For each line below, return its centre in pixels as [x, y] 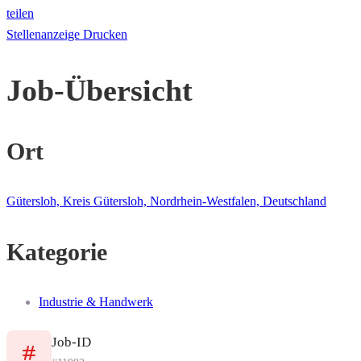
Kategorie [57, 252]
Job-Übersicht [100, 90]
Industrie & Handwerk [96, 302]
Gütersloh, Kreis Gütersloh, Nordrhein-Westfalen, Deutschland [166, 201]
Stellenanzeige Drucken [67, 35]
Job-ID [71, 342]
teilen [20, 14]
